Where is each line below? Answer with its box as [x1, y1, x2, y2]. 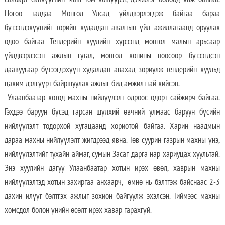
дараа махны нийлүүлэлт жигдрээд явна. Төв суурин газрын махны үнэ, [4, 134, 220, 146]
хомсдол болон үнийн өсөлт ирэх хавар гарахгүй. [4, 204, 153, 216]
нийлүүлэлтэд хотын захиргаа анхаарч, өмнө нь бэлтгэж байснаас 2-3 [4, 176, 220, 188]
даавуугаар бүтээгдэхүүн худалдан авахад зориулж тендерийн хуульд [4, 64, 220, 75]
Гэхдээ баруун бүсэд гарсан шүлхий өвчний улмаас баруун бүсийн [4, 106, 220, 118]
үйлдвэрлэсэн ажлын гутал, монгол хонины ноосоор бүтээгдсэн [4, 50, 220, 61]
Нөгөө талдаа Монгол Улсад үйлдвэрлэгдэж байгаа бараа [4, 8, 220, 19]
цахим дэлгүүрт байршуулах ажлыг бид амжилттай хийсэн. [4, 78, 187, 89]
